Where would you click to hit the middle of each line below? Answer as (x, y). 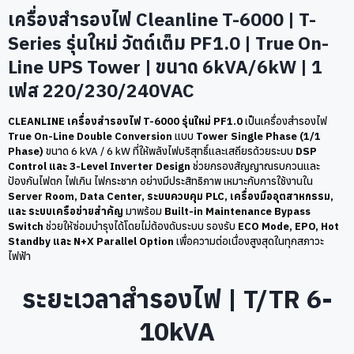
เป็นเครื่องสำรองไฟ (285, 121)
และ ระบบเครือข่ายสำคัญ (66, 211)
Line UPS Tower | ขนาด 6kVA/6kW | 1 (165, 66)
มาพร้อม (144, 211)
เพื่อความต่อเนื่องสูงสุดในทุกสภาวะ (249, 241)
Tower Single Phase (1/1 (258, 136)
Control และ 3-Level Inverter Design (99, 166)
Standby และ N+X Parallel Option (91, 241)
